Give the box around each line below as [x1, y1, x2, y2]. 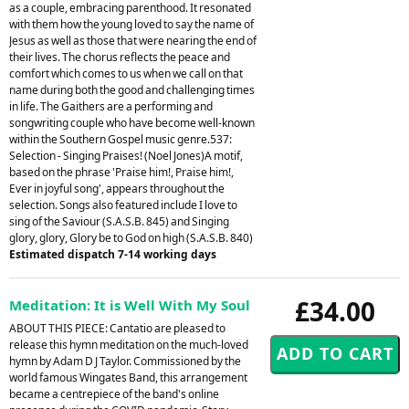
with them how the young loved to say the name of [9, 16, 254, 32]
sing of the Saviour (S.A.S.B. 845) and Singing [9, 213, 229, 229]
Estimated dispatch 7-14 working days [9, 246, 216, 262]
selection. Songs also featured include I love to [9, 196, 237, 213]
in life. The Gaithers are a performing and [9, 98, 213, 114]
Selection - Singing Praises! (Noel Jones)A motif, [9, 147, 243, 163]
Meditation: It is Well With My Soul [9, 295, 250, 314]
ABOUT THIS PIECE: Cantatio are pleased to [9, 320, 225, 336]
